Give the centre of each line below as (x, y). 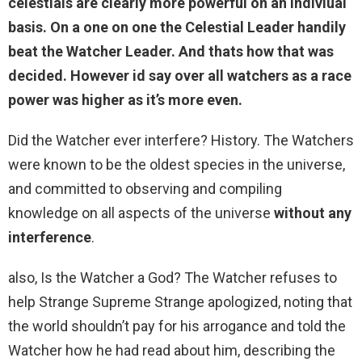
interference (50, 238)
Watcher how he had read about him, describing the (172, 351)
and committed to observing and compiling (145, 189)
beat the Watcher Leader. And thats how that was (171, 52)
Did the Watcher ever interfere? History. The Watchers (181, 141)
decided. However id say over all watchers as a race (180, 76)
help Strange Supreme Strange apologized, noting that (180, 302)
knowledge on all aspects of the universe (141, 213)
